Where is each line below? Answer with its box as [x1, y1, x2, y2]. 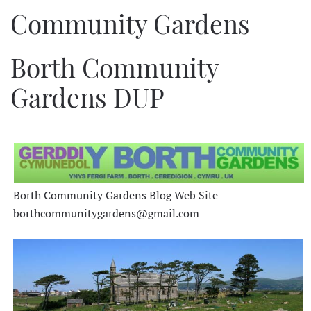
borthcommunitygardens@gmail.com [13, 205, 199, 221]
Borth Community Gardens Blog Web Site [13, 187, 218, 203]
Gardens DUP [10, 80, 165, 114]
